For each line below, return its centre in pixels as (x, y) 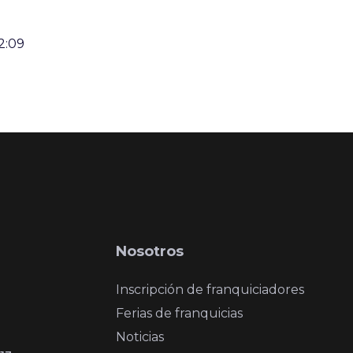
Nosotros (149, 251)
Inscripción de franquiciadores (210, 289)
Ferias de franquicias (179, 313)
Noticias (139, 336)
